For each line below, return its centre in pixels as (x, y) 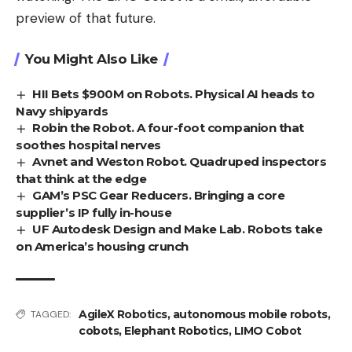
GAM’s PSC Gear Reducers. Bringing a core (159, 195)
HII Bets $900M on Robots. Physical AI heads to (174, 93)
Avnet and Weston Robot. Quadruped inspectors (180, 161)
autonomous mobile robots (250, 314)
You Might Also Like (92, 59)
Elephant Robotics (176, 330)
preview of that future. (86, 18)
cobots (99, 330)
